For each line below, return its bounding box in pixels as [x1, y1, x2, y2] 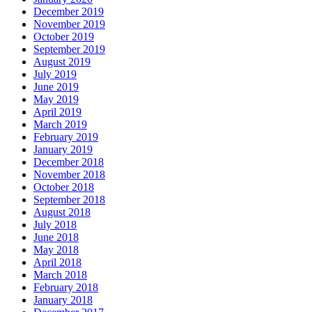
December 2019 [33, 5, 104, 17]
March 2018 [33, 268, 87, 281]
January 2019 [33, 143, 93, 155]
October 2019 [33, 30, 94, 42]
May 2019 [33, 93, 79, 105]
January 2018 [33, 293, 93, 306]
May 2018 [33, 243, 79, 256]
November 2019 [33, 17, 105, 30]
